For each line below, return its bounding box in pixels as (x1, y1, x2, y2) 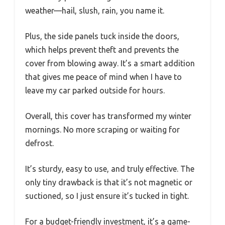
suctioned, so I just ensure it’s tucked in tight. (25, 191, 189, 200)
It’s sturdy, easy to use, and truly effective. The (25, 164, 194, 173)
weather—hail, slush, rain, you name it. (25, 6, 164, 15)
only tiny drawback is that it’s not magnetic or (25, 177, 192, 187)
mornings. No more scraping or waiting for (25, 125, 180, 134)
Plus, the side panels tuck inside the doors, (25, 31, 179, 41)
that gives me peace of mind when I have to (25, 72, 182, 81)
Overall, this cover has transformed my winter (25, 111, 191, 121)
